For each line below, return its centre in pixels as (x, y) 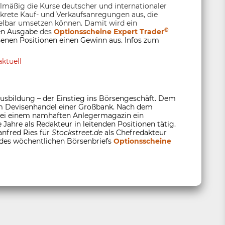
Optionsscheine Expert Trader (109, 32)
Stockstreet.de (77, 133)
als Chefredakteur (135, 133)
